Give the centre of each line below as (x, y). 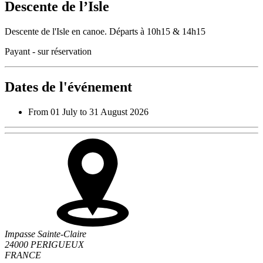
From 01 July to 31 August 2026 (88, 112)
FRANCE (23, 255)
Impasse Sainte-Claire (45, 234)
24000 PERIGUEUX (44, 244)
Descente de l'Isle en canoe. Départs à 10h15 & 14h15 (105, 31)
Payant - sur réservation (48, 51)
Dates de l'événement (68, 87)
